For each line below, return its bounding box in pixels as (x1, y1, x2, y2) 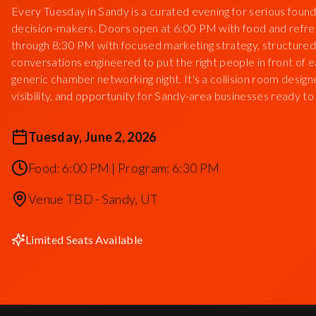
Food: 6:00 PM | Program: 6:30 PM (28, 160, 220, 176)
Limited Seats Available (25, 233, 143, 246)
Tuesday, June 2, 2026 (28, 129, 157, 145)
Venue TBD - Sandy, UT (28, 191, 159, 207)
